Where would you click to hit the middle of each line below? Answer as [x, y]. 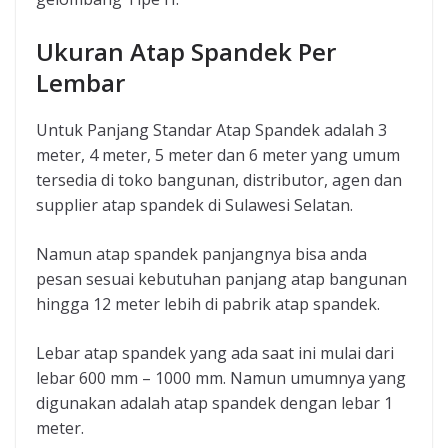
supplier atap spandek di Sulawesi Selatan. [194, 205]
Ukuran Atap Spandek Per [186, 52]
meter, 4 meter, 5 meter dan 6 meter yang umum [218, 155]
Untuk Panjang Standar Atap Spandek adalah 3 [211, 130]
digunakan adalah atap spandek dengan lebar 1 [214, 403]
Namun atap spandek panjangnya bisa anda [201, 254]
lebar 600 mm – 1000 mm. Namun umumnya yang [221, 378]
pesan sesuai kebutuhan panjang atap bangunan [221, 279]
